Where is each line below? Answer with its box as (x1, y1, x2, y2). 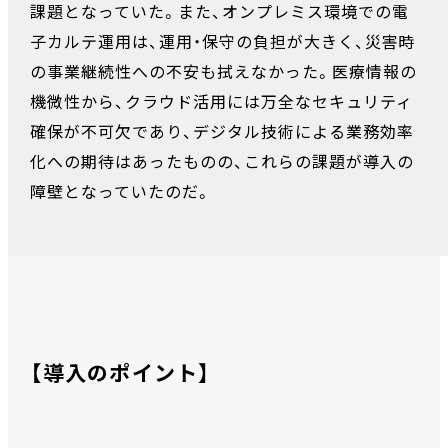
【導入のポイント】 (30, 362, 211, 387)
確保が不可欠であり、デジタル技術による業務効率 (30, 122, 414, 142)
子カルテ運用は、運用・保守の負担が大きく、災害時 (30, 32, 416, 52)
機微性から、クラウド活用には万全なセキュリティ (30, 92, 413, 112)
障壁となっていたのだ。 (30, 182, 212, 202)
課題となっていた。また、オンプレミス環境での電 (30, 2, 409, 22)
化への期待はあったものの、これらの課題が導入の (30, 152, 414, 172)
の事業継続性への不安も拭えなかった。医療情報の (30, 62, 417, 82)
